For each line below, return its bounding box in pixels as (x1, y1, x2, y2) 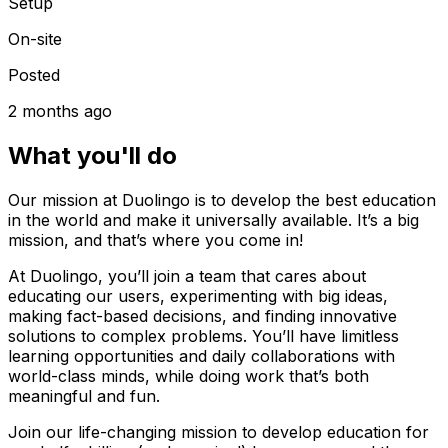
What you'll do (8, 140, 177, 170)
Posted (8, 64, 60, 85)
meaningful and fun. (8, 385, 160, 406)
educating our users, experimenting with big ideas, (8, 285, 388, 306)
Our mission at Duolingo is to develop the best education (8, 189, 436, 210)
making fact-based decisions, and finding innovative (8, 305, 397, 326)
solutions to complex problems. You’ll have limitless (8, 325, 399, 346)
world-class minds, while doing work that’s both (8, 365, 369, 386)
